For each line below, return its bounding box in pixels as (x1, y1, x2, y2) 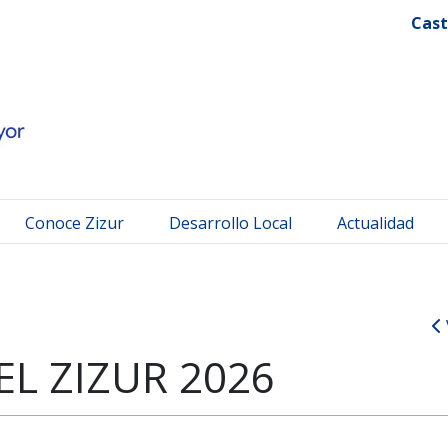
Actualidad (337, 211, 414, 234)
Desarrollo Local (169, 211, 292, 234)
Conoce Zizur (25, 211, 124, 234)
